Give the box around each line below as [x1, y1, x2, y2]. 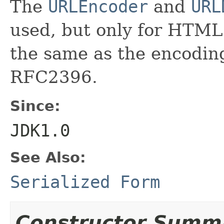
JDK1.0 [10, 120, 70, 140]
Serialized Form [10, 171, 160, 192]
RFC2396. [10, 66, 97, 87]
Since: [10, 97, 60, 114]
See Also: [10, 148, 86, 166]
